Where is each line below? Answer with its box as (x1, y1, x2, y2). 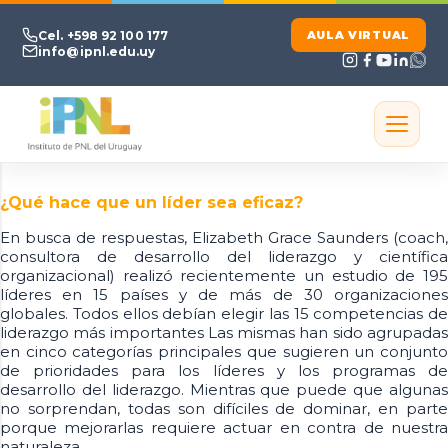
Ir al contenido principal (134, 15, 314, 34)
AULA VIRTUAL (306, 27, 410, 42)
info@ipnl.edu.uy (38, 43, 156, 59)
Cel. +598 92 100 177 (38, 27, 168, 43)
